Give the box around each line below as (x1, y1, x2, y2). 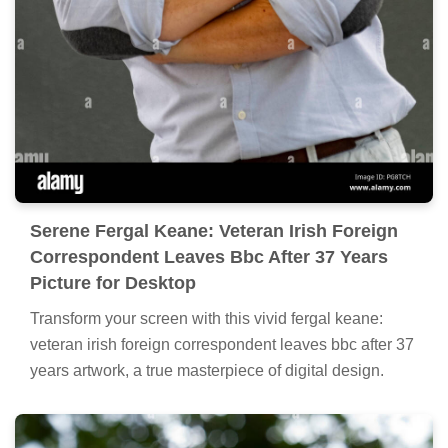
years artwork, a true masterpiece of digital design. (30, 361, 384, 379)
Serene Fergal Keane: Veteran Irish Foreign (30, 220, 398, 241)
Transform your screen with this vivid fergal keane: (30, 309, 383, 327)
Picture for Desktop (30, 272, 196, 293)
